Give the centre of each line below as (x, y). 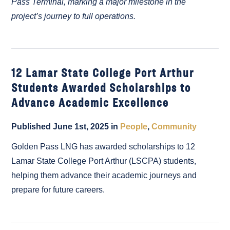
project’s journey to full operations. (74, 16)
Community (174, 126)
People (134, 126)
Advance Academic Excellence (90, 102)
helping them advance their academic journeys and (104, 175)
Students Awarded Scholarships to (101, 87)
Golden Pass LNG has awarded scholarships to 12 (103, 146)
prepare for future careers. (58, 189)
